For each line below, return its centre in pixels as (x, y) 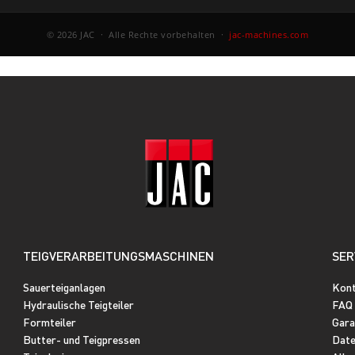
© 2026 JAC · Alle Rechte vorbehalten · (138, 34)
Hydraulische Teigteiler (78, 304)
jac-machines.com (269, 34)
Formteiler (50, 322)
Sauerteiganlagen (64, 287)
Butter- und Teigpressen (82, 339)
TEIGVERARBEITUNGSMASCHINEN (118, 256)
